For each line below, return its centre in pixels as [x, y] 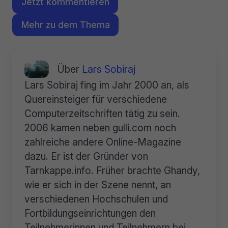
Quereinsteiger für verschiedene [96, 99]
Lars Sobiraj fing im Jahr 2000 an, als [107, 85]
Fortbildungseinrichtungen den [90, 213]
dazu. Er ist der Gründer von [86, 156]
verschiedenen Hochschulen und [96, 199]
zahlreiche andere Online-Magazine [103, 142]
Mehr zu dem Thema [65, 24]
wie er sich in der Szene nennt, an [98, 185]
